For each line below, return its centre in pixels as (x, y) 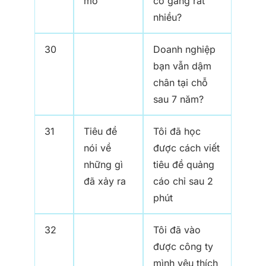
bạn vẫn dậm (182, 66)
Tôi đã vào (177, 230)
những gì (103, 165)
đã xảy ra (105, 181)
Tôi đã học (177, 132)
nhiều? (167, 18)
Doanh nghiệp (184, 50)
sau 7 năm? (178, 99)
